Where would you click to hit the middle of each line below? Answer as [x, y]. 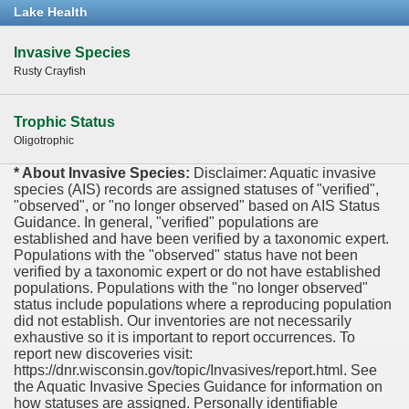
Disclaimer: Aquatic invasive [285, 173]
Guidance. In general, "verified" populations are [166, 223]
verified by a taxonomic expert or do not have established [197, 272]
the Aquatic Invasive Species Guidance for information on [198, 387]
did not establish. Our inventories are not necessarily [183, 321]
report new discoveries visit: [103, 354]
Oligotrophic [44, 140]
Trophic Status [64, 122]
